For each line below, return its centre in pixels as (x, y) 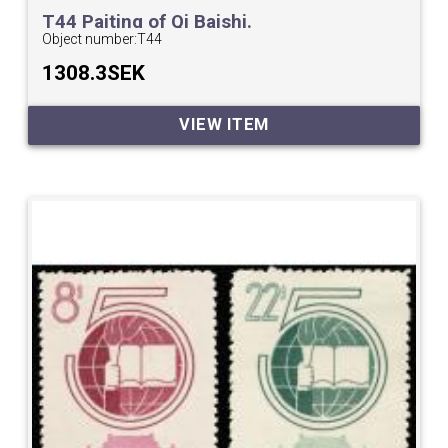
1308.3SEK (94, 72)
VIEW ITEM (224, 125)
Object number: (90, 38)
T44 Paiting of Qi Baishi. (147, 21)
